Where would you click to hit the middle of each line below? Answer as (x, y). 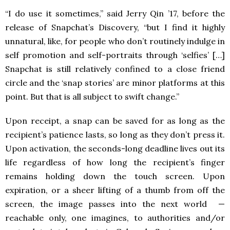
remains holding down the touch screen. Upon (115, 176)
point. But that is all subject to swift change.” (92, 96)
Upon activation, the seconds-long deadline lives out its (115, 148)
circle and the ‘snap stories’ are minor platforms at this (115, 82)
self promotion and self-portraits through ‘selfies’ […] (115, 55)
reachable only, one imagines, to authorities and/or (115, 217)
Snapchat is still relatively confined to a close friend (115, 69)
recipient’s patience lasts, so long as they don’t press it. (115, 134)
